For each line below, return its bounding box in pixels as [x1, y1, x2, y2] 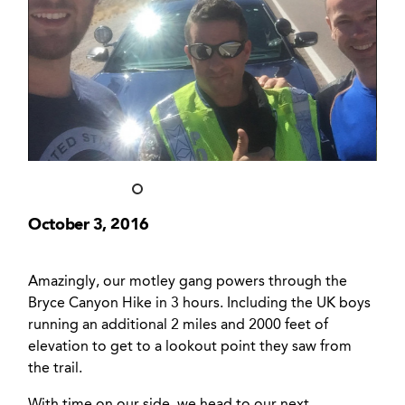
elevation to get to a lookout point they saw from [28, 340, 353, 354]
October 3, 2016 [28, 216, 149, 233]
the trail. [28, 362, 83, 376]
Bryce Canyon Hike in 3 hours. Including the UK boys [28, 297, 372, 311]
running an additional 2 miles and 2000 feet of [28, 318, 329, 333]
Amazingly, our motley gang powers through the [28, 275, 348, 289]
